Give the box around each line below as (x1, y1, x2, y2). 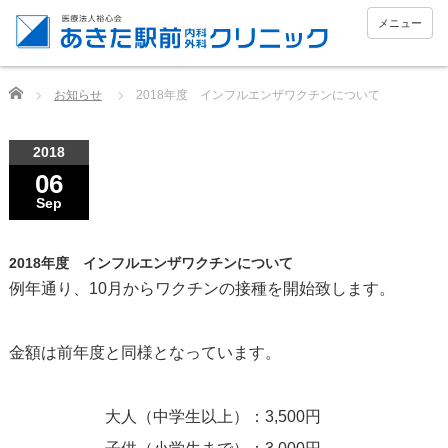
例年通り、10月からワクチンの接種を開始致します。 (8, 280, 395, 298)
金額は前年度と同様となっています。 (8, 344, 281, 362)
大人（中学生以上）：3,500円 (8, 408, 321, 426)
